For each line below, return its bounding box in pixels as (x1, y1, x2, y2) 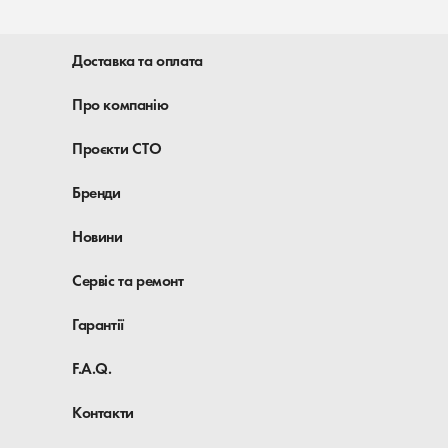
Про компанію (72, 94, 169, 115)
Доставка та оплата (72, 50, 203, 71)
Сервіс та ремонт (72, 270, 184, 291)
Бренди (72, 182, 121, 203)
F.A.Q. (72, 358, 112, 379)
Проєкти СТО (72, 138, 162, 159)
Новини (72, 226, 123, 247)
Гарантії (72, 314, 124, 335)
